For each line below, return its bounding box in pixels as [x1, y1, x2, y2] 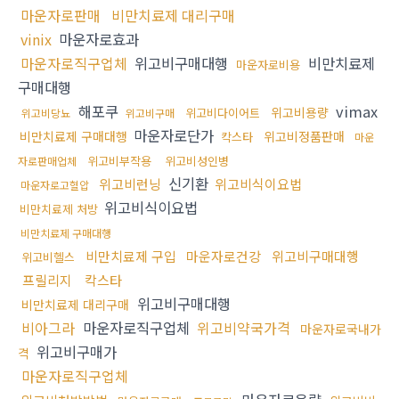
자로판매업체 [18, 153, 77, 169]
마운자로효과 [54, 28, 139, 51]
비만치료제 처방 [20, 200, 98, 218]
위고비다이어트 [185, 104, 260, 122]
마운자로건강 [186, 247, 261, 266]
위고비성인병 [165, 152, 229, 170]
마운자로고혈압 [20, 177, 89, 193]
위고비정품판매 [264, 127, 345, 146]
